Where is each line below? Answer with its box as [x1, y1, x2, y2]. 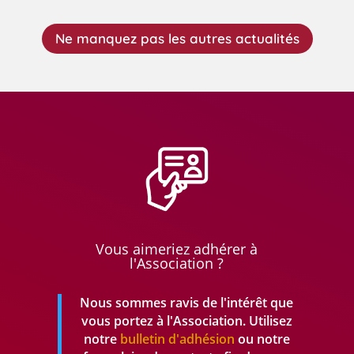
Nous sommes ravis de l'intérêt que [80, 294, 294, 312]
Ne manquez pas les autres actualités [55, 30, 299, 47]
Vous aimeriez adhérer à [96, 239, 258, 259]
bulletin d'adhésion [116, 330, 235, 348]
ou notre [237, 330, 290, 348]
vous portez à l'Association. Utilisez [81, 312, 292, 330]
